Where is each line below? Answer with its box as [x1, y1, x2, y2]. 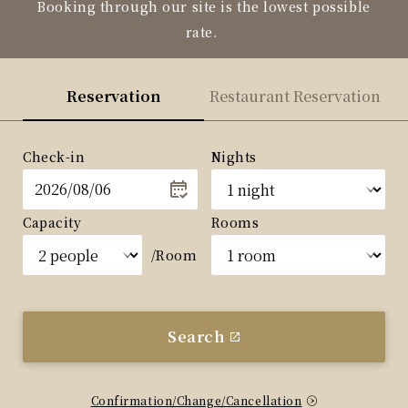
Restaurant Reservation [209, 86, 381, 107]
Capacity [23, 213, 82, 232]
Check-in [23, 148, 86, 167]
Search [168, 326, 226, 348]
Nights [210, 148, 257, 167]
